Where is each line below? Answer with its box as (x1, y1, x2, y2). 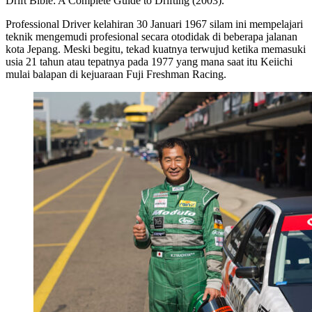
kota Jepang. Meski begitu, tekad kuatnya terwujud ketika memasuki (6, 42, 306, 55)
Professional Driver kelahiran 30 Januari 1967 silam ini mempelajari (6, 17, 303, 30)
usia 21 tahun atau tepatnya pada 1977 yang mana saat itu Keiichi (6, 55, 292, 68)
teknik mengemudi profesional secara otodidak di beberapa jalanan (6, 30, 297, 42)
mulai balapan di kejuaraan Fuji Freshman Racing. (6, 68, 226, 80)
